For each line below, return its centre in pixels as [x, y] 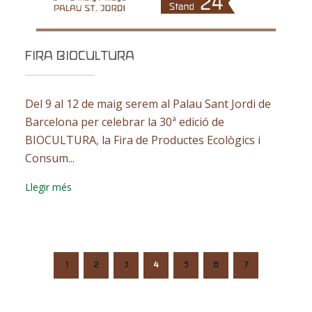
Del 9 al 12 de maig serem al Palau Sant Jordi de [148, 104]
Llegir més [48, 187]
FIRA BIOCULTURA [79, 56]
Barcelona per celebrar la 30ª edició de [124, 122]
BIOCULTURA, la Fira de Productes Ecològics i [142, 140]
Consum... [49, 158]
